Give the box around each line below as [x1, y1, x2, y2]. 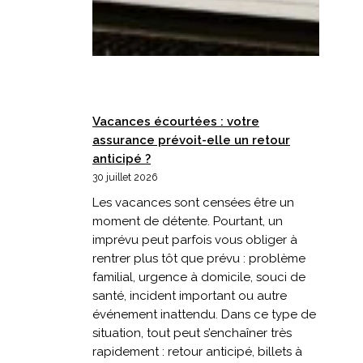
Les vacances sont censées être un [92, 194, 294, 210]
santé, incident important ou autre [92, 288, 287, 303]
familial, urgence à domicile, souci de [92, 269, 305, 284]
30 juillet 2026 [92, 172, 157, 183]
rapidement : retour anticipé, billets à [92, 344, 302, 359]
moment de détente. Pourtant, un [92, 213, 283, 228]
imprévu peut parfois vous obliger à [92, 232, 297, 247]
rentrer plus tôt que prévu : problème [92, 250, 305, 266]
